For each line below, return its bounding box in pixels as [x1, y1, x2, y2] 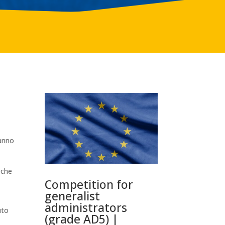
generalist [45, 187, 100, 204]
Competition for [45, 176, 134, 192]
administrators [45, 199, 128, 215]
